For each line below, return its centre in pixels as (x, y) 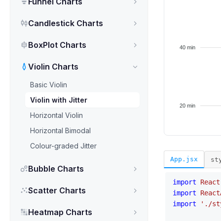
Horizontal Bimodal (60, 130)
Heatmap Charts (60, 212)
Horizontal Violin (56, 115)
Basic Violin (49, 85)
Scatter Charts (57, 190)
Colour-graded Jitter (63, 146)
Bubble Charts (56, 169)
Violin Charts (53, 67)
